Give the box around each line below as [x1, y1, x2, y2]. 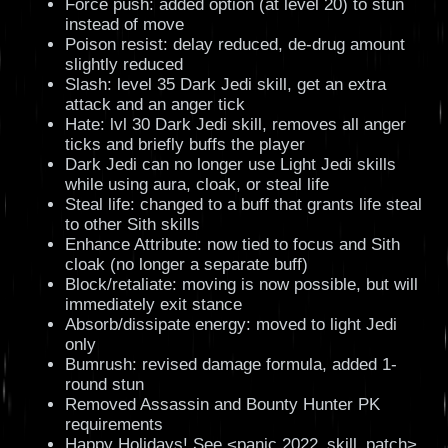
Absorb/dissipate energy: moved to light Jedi [64, 315, 397, 335]
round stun [64, 375, 144, 395]
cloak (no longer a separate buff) [64, 255, 308, 275]
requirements [64, 415, 163, 435]
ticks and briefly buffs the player [64, 135, 305, 155]
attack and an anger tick [64, 95, 245, 115]
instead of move [64, 15, 184, 35]
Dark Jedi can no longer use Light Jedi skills [64, 155, 396, 175]
